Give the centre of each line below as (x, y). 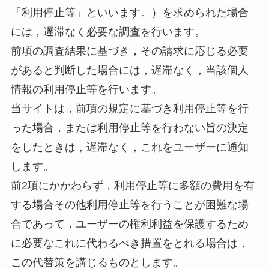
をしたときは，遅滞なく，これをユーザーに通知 (129, 147)
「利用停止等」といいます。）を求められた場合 (129, 13)
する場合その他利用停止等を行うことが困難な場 (129, 205)
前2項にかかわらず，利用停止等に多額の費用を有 (132, 186)
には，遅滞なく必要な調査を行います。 (108, 32)
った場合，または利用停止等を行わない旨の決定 (129, 128)
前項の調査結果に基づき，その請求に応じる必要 (129, 51)
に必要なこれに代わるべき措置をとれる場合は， (129, 243)
